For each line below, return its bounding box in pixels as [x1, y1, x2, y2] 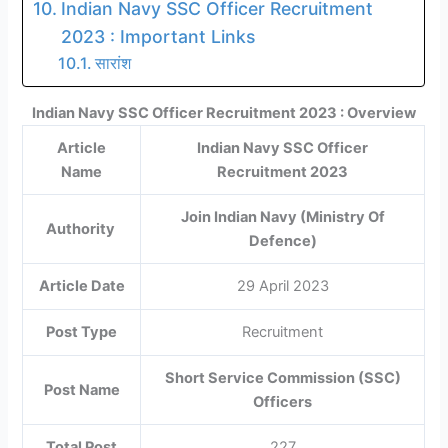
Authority [45, 220, 118, 239]
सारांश [94, 53, 131, 73]
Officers [253, 393, 313, 412]
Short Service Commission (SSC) [164, 369, 401, 388]
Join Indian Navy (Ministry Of [180, 208, 385, 227]
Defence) [248, 232, 317, 251]
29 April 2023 [236, 277, 329, 296]
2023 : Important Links [60, 25, 255, 47]
